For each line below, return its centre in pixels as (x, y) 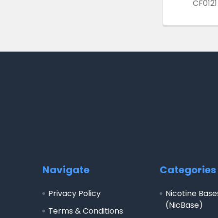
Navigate (66, 170)
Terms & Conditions (86, 211)
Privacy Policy (74, 193)
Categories (188, 170)
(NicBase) (184, 205)
